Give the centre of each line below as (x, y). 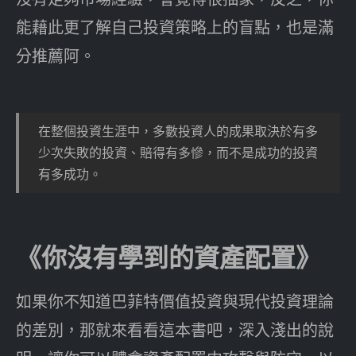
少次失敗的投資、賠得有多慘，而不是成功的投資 (178, 152)
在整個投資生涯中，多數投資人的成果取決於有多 (178, 131)
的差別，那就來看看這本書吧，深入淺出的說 (175, 330)
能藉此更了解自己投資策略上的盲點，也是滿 (175, 27)
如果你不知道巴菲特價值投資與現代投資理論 (175, 301)
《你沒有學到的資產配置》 (168, 257)
